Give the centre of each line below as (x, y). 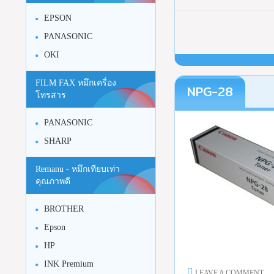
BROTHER (64, 209)
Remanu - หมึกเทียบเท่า (78, 169)
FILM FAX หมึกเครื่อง (76, 83)
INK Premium (69, 264)
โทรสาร (51, 95)
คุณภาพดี (53, 181)
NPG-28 (210, 91)
